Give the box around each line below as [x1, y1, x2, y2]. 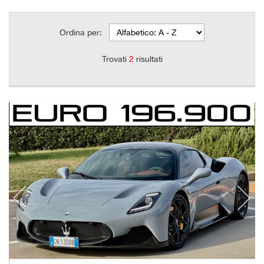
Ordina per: [60, 28, 102, 37]
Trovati [101, 54, 129, 64]
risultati [133, 54, 163, 64]
